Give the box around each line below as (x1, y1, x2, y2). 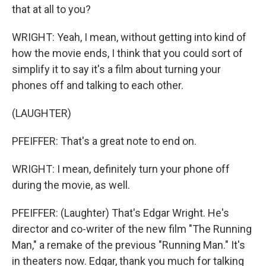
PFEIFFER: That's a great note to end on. (12, 135, 197, 147)
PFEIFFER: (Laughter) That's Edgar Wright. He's (12, 207, 229, 219)
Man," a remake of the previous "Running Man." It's (12, 239, 245, 251)
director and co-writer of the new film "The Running (12, 223, 252, 235)
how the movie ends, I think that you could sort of (12, 47, 243, 59)
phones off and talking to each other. (12, 79, 183, 91)
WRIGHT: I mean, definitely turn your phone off (12, 163, 230, 175)
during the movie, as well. (12, 179, 130, 191)
